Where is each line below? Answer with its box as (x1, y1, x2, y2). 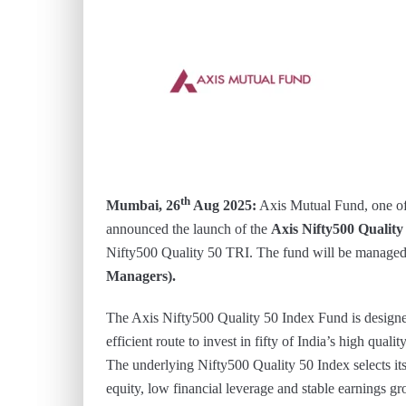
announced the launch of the (106, 221, 271, 237)
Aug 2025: (190, 198, 256, 214)
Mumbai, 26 (106, 198, 180, 214)
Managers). (106, 268, 176, 285)
